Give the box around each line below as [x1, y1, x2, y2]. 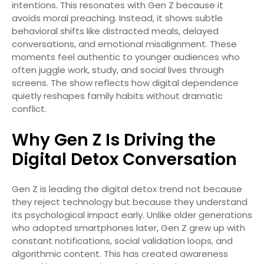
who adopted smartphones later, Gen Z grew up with [12, 221, 245, 234]
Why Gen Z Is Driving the [12, 128, 216, 151]
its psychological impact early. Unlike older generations [12, 208, 252, 221]
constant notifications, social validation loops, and [12, 234, 233, 247]
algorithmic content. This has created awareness [12, 247, 228, 260]
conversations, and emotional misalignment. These [12, 37, 237, 50]
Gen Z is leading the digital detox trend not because [12, 182, 242, 195]
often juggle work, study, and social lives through [12, 63, 224, 76]
